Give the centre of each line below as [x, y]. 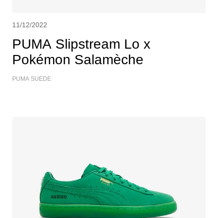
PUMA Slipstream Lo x [81, 44]
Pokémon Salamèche [78, 59]
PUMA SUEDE [32, 79]
